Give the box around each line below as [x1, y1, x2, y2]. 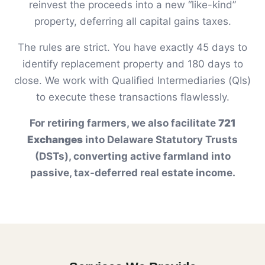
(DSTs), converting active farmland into [34, 150, 231, 163]
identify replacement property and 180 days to [22, 58, 243, 70]
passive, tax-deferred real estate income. [30, 167, 235, 179]
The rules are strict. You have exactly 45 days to [18, 41, 247, 54]
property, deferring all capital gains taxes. [34, 15, 231, 28]
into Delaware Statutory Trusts [83, 134, 238, 146]
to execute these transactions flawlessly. [35, 91, 230, 104]
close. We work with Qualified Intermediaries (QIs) [14, 75, 251, 87]
